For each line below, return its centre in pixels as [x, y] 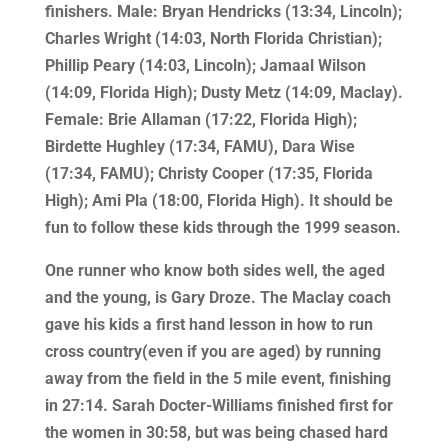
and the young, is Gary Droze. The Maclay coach [217, 297]
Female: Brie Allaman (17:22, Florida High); [200, 119]
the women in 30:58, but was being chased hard [216, 432]
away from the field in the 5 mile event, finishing [217, 378]
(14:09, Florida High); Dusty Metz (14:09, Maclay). [223, 92]
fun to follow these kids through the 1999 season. [222, 227]
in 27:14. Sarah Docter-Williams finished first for [218, 405]
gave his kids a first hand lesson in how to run [208, 324]
